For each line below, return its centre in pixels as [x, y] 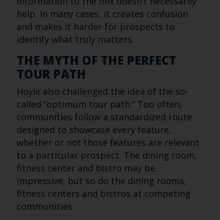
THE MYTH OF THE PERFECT [96, 60]
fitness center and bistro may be [86, 168]
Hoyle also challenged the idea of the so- [102, 91]
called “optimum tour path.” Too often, [99, 104]
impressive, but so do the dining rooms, [101, 181]
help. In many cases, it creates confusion [102, 14]
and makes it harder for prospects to [96, 27]
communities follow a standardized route [104, 117]
